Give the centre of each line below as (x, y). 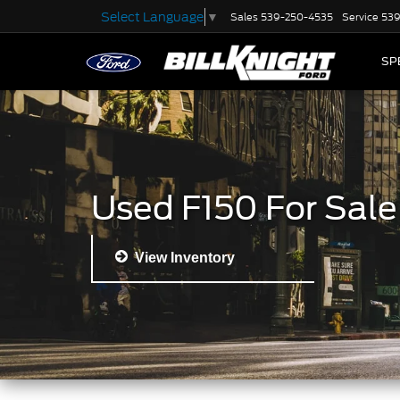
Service (360, 17)
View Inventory (181, 258)
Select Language (152, 17)
